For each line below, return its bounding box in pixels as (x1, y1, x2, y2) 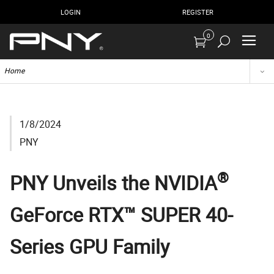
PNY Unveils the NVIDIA (10, 169, 217, 196)
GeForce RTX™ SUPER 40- (10, 201, 233, 228)
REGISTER (182, 7, 213, 17)
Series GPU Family (10, 232, 169, 259)
